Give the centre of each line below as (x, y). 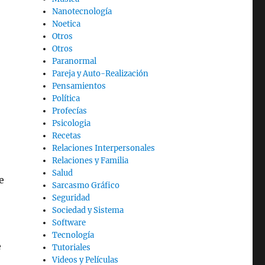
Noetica (67, 24)
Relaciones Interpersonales (104, 148)
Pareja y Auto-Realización (101, 74)
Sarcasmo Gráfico (86, 185)
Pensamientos (79, 86)
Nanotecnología (82, 12)
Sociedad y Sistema (88, 210)
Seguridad (71, 198)
